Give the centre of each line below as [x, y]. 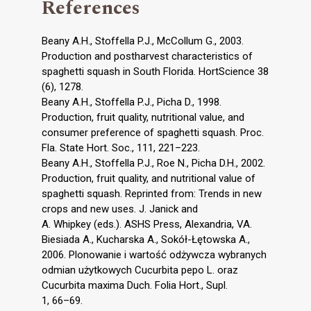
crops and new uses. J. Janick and [120, 209]
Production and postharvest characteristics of [147, 57]
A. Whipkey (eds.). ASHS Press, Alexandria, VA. [147, 225]
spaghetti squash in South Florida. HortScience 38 [155, 72]
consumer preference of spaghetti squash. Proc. [153, 133]
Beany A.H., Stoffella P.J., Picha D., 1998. [132, 102]
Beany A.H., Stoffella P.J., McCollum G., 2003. [143, 41]
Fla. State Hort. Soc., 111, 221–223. [121, 148]
